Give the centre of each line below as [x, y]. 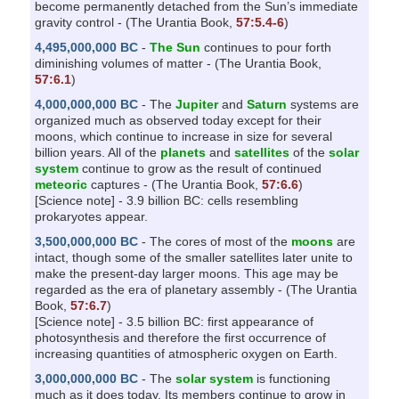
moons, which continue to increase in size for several [183, 136]
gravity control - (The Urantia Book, [135, 22]
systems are [322, 104]
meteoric [61, 184]
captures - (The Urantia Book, [174, 184]
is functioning [291, 378]
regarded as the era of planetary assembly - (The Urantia [195, 289]
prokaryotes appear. [91, 216]
